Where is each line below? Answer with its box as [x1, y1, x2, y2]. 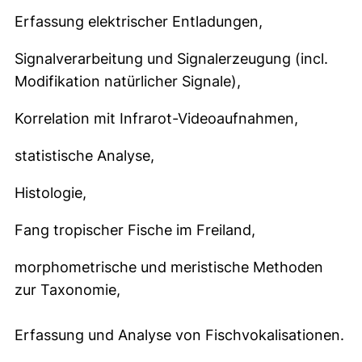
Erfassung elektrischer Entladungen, [15, 13, 263, 30]
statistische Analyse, [15, 147, 154, 164]
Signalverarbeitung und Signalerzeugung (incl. [15, 50, 328, 67]
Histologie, [15, 184, 86, 201]
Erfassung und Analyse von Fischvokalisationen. [15, 326, 344, 343]
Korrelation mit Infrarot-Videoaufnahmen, [15, 110, 298, 127]
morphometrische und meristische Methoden [15, 259, 323, 276]
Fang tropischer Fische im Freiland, [15, 221, 255, 238]
